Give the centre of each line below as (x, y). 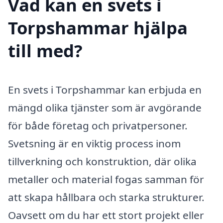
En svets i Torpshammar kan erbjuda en (105, 89)
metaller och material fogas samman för (106, 179)
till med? (45, 50)
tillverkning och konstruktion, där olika (102, 161)
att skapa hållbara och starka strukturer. (106, 197)
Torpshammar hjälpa (98, 27)
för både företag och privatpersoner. (98, 125)
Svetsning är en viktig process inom (94, 143)
